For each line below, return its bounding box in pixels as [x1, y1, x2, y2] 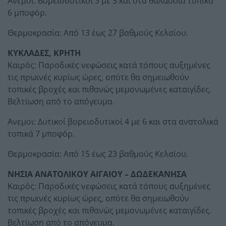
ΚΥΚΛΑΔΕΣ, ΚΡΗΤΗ [8, 47, 81, 59]
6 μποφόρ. [8, 7, 47, 18]
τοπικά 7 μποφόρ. [8, 128, 75, 139]
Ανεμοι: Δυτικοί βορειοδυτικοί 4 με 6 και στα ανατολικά [8, 116, 218, 127]
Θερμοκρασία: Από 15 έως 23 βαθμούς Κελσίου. [8, 148, 188, 159]
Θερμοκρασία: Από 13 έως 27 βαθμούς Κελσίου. [8, 27, 188, 38]
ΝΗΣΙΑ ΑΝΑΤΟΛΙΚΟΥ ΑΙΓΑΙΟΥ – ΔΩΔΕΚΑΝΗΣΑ [8, 168, 187, 180]
